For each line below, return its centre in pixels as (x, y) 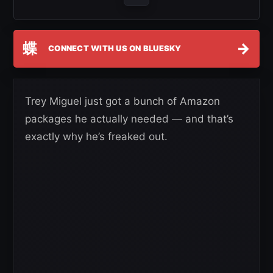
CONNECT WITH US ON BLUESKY (115, 48)
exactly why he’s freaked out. (96, 136)
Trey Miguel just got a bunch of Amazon (122, 101)
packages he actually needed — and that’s (129, 119)
